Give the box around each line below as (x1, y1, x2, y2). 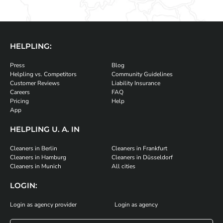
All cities (111, 162, 135, 171)
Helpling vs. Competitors (10, 70, 77, 79)
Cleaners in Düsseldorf (111, 153, 173, 162)
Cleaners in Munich (10, 162, 61, 171)
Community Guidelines (111, 70, 173, 79)
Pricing (10, 97, 29, 106)
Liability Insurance (111, 79, 160, 88)
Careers (10, 88, 30, 97)
